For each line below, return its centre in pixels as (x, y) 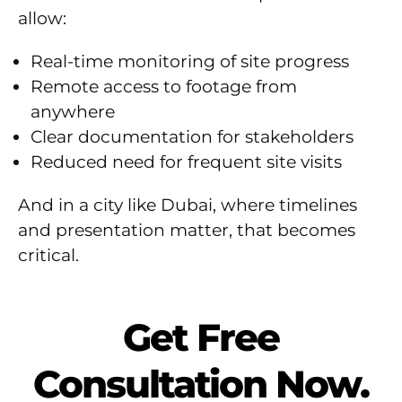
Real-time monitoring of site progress (190, 62)
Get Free (201, 338)
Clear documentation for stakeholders (192, 137)
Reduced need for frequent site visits (186, 162)
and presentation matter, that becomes (187, 231)
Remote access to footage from (164, 87)
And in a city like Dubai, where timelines (188, 205)
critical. (48, 256)
